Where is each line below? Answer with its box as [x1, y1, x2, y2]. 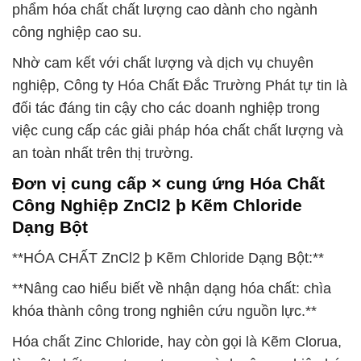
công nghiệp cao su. [12, 24, 142, 41]
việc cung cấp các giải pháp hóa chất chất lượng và [12, 122, 343, 139]
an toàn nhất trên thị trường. [12, 145, 193, 162]
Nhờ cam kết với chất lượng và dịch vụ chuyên [12, 55, 313, 72]
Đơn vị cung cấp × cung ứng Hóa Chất [12, 174, 325, 193]
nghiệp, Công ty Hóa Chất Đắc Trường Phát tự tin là [12, 77, 347, 94]
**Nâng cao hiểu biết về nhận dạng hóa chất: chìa [12, 280, 331, 297]
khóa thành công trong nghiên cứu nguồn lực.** [12, 303, 317, 319]
